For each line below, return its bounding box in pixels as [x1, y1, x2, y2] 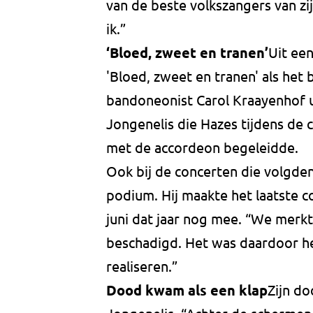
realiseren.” [106, 257, 177, 275]
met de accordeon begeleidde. [106, 138, 298, 156]
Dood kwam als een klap [106, 281, 268, 300]
